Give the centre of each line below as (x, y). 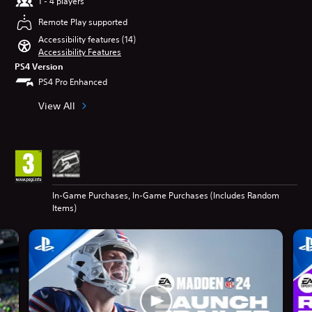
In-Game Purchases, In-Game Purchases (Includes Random (166, 196)
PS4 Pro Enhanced (73, 82)
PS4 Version (39, 67)
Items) (64, 208)
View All (57, 106)
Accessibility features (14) (87, 40)
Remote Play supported (83, 22)
